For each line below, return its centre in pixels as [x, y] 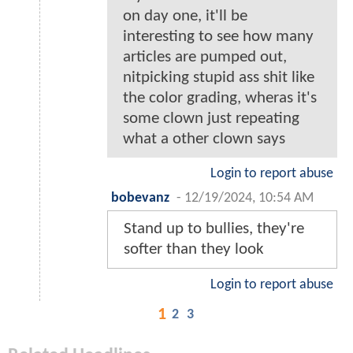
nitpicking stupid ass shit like [219, 77]
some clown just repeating [211, 118]
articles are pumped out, [205, 57]
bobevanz [140, 198]
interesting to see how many [218, 36]
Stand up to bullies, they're [214, 229]
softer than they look [194, 249]
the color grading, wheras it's [220, 98]
